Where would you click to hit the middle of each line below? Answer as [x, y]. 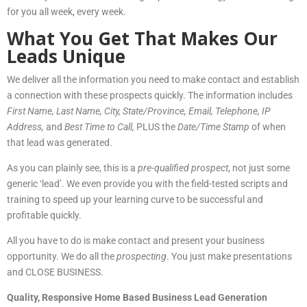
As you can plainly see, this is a [72, 168]
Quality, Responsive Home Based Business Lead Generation [137, 297]
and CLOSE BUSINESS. [55, 272]
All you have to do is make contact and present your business [136, 240]
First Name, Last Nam [51, 111]
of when [268, 126]
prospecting [142, 256]
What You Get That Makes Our [142, 38]
